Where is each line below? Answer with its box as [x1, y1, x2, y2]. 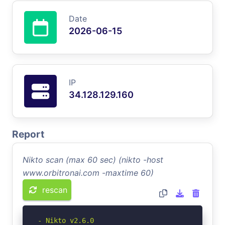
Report [12, 128, 44, 140]
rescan [42, 184, 67, 195]
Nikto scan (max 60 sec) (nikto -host [23, 154, 163, 165]
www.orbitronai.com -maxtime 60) [23, 167, 154, 178]
